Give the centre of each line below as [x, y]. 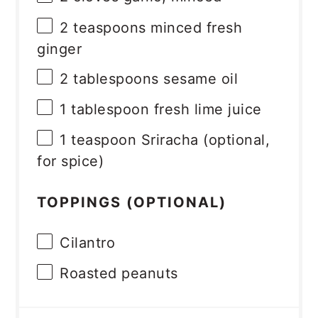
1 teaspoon [98, 139]
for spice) [71, 161]
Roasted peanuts [119, 274]
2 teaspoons [103, 27]
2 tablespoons [109, 78]
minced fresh [194, 27]
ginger [60, 49]
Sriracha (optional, [203, 139]
